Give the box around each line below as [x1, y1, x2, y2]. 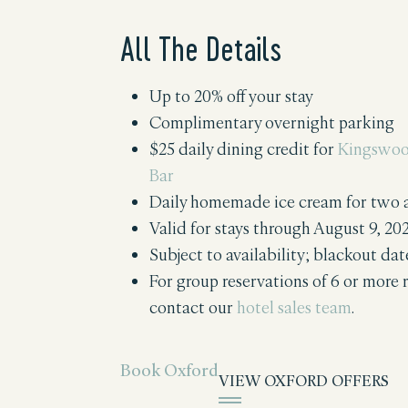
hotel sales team [237, 297, 352, 318]
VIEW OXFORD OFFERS [219, 371, 389, 390]
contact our [149, 297, 237, 318]
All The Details [120, 29, 281, 67]
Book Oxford [120, 360, 219, 381]
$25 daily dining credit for [149, 138, 338, 159]
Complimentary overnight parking [149, 112, 394, 133]
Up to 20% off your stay [149, 86, 313, 107]
